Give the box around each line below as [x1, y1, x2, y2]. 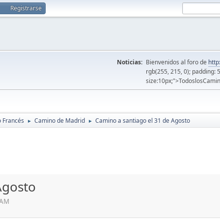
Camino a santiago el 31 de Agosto [95, 116, 190, 125]
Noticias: [117, 58, 142, 66]
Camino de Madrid [34, 116, 85, 125]
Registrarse [10, 4, 42, 12]
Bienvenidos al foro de [146, 58, 208, 66]
